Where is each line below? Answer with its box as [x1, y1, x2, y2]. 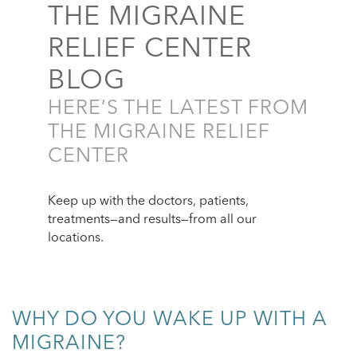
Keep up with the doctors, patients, [48, 195, 249, 208]
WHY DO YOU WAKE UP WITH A [12, 310, 328, 330]
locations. [48, 232, 104, 245]
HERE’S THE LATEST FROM [48, 99, 308, 119]
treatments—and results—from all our [48, 214, 257, 226]
